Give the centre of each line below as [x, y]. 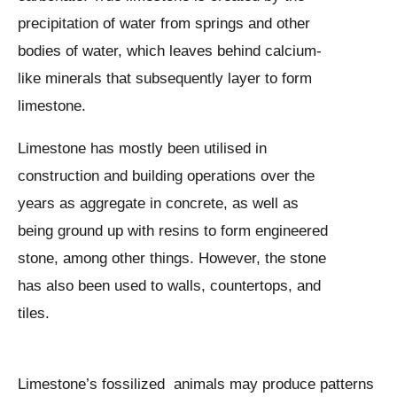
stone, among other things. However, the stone [172, 259]
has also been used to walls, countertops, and [169, 286]
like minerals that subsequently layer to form [165, 79]
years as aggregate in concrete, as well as [158, 204]
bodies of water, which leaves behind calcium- [170, 51]
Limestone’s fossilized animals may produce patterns [196, 385]
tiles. [34, 314]
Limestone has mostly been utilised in [142, 149]
